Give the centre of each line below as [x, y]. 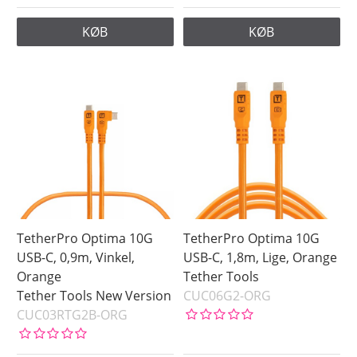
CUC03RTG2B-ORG [73, 315]
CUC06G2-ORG [228, 296]
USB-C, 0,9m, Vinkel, [76, 257]
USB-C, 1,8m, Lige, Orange [261, 257]
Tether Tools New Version [94, 296]
